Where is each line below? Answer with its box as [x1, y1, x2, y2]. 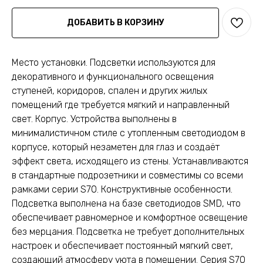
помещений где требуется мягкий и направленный [12, 99, 230, 110]
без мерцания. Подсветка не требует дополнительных [12, 225, 244, 237]
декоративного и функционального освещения [12, 70, 214, 82]
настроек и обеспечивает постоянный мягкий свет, [12, 240, 233, 251]
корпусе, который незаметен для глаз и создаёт [12, 141, 220, 153]
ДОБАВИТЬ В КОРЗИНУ [66, 18, 164, 28]
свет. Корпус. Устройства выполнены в [12, 113, 177, 124]
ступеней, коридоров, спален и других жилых [12, 85, 207, 96]
